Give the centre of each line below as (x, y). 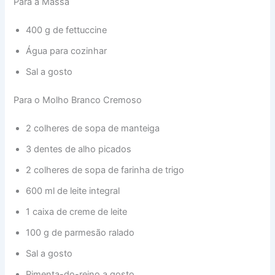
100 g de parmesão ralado (80, 232)
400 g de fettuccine (67, 30)
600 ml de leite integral (73, 191)
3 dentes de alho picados (79, 149)
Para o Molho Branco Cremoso (78, 100)
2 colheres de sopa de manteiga (93, 128)
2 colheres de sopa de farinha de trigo (105, 170)
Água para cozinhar (67, 51)
